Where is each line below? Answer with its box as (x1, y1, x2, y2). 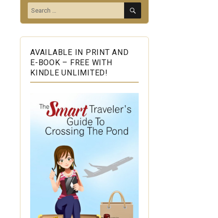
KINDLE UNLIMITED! (30, 68, 108, 78)
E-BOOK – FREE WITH (30, 58, 112, 68)
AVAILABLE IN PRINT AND (30, 48, 129, 57)
